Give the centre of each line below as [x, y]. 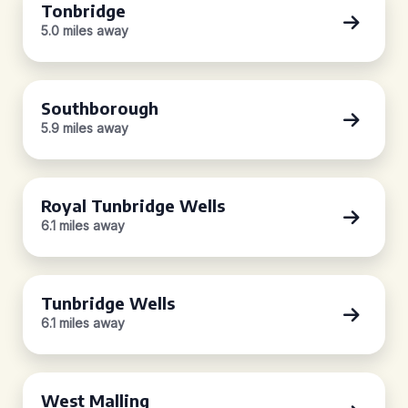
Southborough [100, 108]
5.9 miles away [85, 128]
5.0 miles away [85, 31]
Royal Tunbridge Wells [133, 205]
